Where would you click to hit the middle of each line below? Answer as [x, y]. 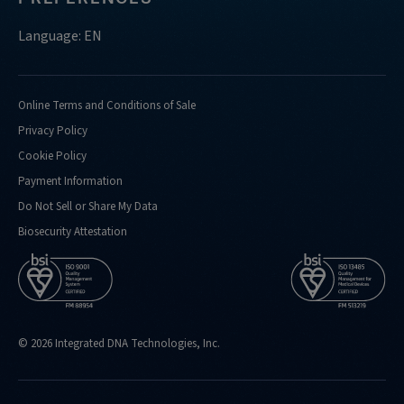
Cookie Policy [52, 156]
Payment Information [70, 181]
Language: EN [60, 36]
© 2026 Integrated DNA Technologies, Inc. [119, 343]
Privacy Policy [53, 130]
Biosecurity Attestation [73, 231]
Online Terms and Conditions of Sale [107, 105]
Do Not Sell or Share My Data [88, 206]
